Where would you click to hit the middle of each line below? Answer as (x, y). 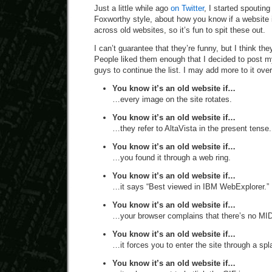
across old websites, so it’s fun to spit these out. (180, 30)
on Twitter (187, 8)
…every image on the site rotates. (172, 99)
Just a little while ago (132, 8)
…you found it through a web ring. (172, 158)
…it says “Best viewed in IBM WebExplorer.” (191, 187)
